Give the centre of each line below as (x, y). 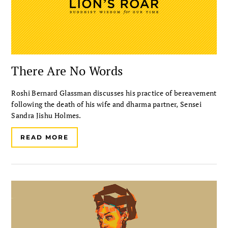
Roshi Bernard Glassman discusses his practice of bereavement (114, 93)
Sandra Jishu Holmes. (46, 115)
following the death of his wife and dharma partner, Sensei (106, 104)
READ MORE (45, 137)
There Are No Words (67, 70)
